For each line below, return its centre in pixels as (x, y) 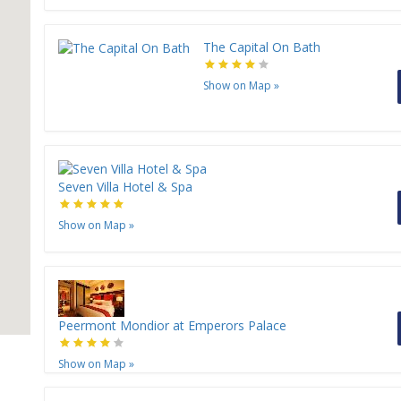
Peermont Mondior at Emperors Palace (172, 326)
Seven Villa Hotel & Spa (125, 187)
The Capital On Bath (262, 47)
